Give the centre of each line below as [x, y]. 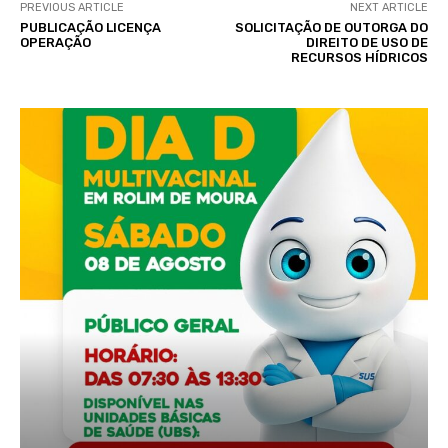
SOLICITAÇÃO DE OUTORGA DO [331, 28]
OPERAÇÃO [55, 43]
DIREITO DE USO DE [366, 43]
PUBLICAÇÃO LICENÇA [90, 28]
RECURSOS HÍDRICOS [359, 58]
